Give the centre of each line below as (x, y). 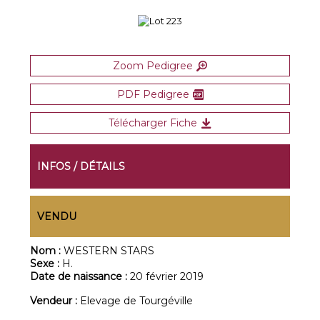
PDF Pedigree (153, 94)
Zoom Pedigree (153, 66)
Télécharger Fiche (153, 123)
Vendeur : (55, 301)
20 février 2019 (167, 276)
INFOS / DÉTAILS (81, 166)
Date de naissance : (80, 276)
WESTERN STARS (109, 251)
